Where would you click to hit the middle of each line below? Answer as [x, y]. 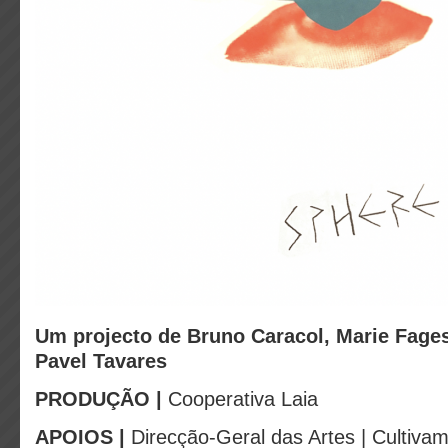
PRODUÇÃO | [98, 399]
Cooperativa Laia [240, 399]
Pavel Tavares [101, 361]
